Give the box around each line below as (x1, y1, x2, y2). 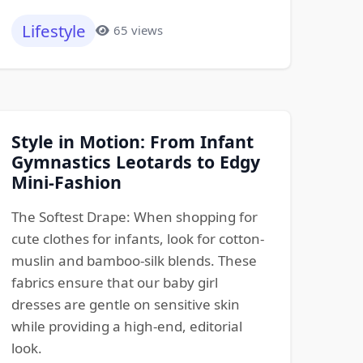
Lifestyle (21, 19, 86, 42)
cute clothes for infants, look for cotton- (11, 229, 264, 248)
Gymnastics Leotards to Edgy (11, 150, 260, 173)
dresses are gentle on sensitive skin (11, 295, 240, 314)
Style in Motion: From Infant (11, 130, 254, 153)
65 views (113, 22, 163, 39)
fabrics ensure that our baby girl (11, 273, 218, 292)
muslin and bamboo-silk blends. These (11, 251, 257, 270)
